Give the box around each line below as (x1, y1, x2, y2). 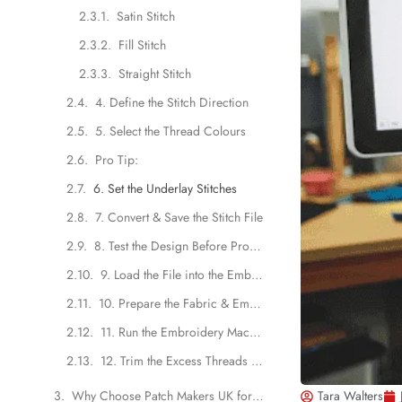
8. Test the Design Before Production (249, 236, 261, 255)
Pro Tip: (95, 150, 138, 169)
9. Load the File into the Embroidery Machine (251, 265, 263, 284)
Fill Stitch (118, 35, 166, 54)
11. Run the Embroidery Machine (249, 322, 261, 341)
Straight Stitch (118, 64, 191, 83)
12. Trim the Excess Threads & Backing (251, 351, 263, 370)
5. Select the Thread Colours (95, 121, 246, 140)
